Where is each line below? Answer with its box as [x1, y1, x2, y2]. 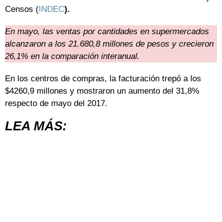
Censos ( [5, 4, 39, 14]
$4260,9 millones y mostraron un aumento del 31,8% [5, 86, 199, 96]
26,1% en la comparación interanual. [5, 52, 140, 61]
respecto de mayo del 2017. [5, 99, 108, 109]
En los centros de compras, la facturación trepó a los [5, 74, 201, 84]
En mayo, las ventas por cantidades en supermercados [5, 27, 209, 37]
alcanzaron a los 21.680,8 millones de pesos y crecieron [5, 39, 214, 49]
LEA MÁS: [5, 119, 67, 133]
